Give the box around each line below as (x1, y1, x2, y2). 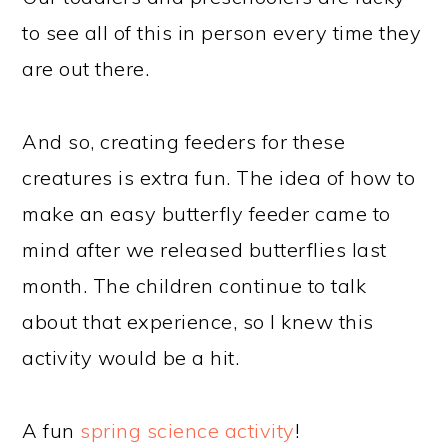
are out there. (22, 55, 150, 81)
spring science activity (80, 417, 295, 443)
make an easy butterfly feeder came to (22, 200, 391, 226)
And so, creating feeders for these (22, 128, 346, 154)
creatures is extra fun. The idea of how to (22, 164, 416, 190)
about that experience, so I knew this (22, 308, 374, 334)
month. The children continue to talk (22, 272, 367, 298)
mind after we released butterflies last (22, 236, 387, 262)
